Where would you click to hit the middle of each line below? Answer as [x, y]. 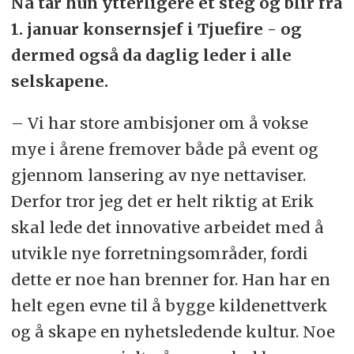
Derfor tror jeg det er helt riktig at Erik [162, 201]
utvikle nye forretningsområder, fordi [159, 253]
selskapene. [59, 81]
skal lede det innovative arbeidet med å [167, 227]
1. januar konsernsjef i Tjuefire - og [156, 28]
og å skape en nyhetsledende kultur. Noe [173, 331]
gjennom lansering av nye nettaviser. [158, 175]
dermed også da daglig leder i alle [151, 55]
